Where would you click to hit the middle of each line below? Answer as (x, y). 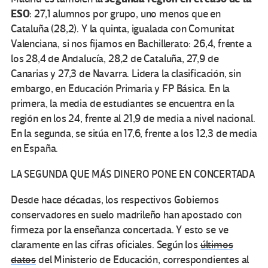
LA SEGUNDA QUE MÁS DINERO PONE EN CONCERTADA (133, 174)
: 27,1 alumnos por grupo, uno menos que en (125, 14)
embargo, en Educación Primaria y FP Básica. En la (121, 89)
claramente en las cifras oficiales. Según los (106, 245)
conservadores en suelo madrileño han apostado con (127, 215)
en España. (35, 148)
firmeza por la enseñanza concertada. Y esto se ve (120, 230)
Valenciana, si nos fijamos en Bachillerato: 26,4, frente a (131, 44)
